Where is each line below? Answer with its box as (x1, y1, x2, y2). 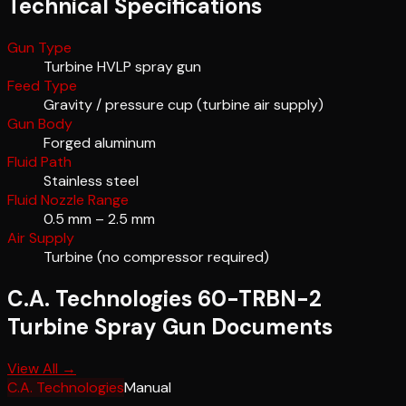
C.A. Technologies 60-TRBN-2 (7, 285, 322, 314)
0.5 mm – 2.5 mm (43, 209, 155, 229)
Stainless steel (43, 171, 139, 191)
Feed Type (7, 76, 77, 96)
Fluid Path (7, 152, 72, 172)
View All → (7, 359, 76, 379)
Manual (124, 378, 171, 398)
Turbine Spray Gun (7, 313, 206, 342)
